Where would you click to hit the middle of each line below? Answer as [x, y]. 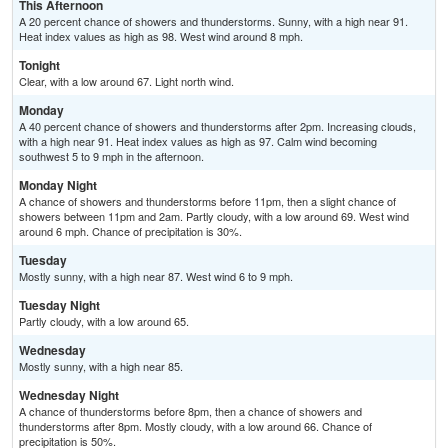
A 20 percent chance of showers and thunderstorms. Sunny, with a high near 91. [213, 21]
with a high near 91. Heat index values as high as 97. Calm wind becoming [198, 141]
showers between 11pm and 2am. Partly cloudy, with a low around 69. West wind [214, 216]
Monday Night [58, 185]
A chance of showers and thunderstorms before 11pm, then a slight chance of [207, 201]
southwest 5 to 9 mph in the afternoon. [111, 156]
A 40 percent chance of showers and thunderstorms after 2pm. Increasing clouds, [217, 126]
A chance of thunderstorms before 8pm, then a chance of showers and [190, 411]
